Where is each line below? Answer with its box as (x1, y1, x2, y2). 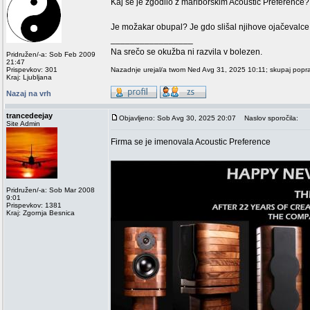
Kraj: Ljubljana (6, 73, 52, 81)
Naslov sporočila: (238, 114, 298, 122)
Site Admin (6, 120, 40, 127)
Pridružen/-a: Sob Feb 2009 (6, 51, 95, 58)
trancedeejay (6, 111, 53, 120)
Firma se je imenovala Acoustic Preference (111, 137, 271, 147)
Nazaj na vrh (6, 89, 51, 98)
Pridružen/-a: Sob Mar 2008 (6, 186, 95, 194)
